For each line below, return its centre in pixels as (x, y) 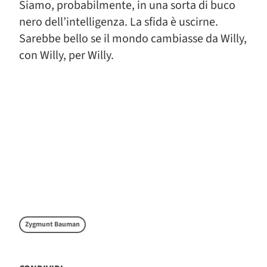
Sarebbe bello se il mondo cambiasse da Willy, (133, 39)
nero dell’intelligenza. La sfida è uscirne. (119, 22)
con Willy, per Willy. (66, 55)
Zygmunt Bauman (52, 224)
